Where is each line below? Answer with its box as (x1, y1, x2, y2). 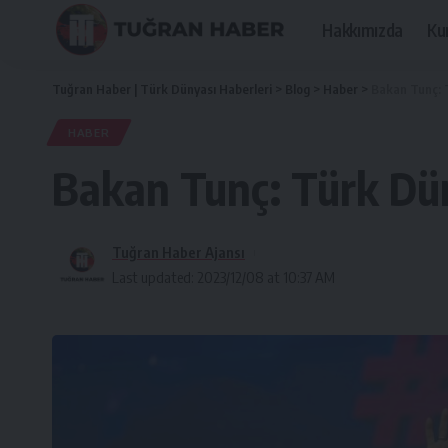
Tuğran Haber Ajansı (112, 243, 245, 261)
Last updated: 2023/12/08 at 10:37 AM (112, 268, 335, 286)
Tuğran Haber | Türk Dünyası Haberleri (52, 81, 272, 97)
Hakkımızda (322, 18, 403, 41)
